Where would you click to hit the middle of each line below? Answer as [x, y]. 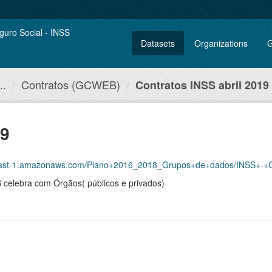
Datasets [158, 43]
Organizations [221, 43]
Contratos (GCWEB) [71, 84]
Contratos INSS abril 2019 [202, 85]
